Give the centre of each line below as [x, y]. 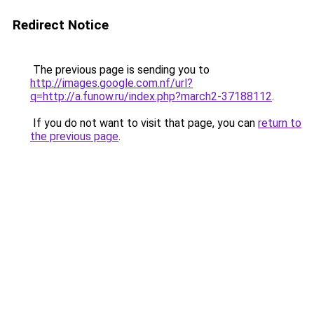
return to [280, 123]
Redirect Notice [61, 25]
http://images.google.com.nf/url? [111, 83]
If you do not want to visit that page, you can [144, 123]
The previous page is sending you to [120, 70]
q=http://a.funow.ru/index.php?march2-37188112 [151, 96]
